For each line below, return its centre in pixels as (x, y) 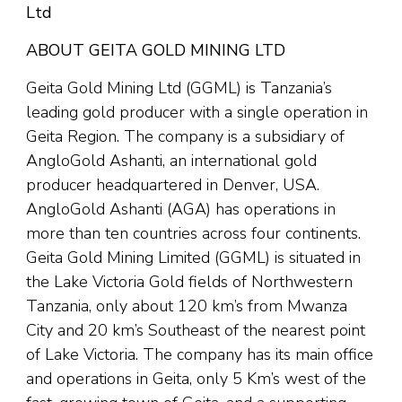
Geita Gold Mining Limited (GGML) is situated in (193, 258)
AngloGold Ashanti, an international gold (171, 161)
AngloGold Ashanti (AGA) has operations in (181, 209)
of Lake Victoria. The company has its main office (200, 354)
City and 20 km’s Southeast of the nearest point (196, 330)
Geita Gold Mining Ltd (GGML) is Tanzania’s (179, 88)
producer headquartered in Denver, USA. (173, 185)
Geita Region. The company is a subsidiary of (185, 136)
